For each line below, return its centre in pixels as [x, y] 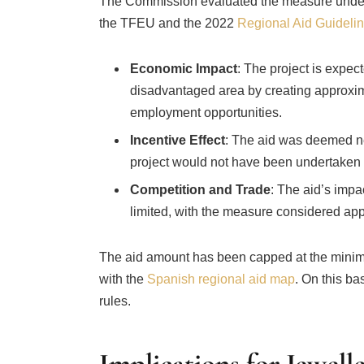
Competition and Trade [200, 189]
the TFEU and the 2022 [168, 23]
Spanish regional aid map [221, 279]
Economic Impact [183, 68]
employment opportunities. [206, 112]
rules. [115, 301]
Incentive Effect [177, 140]
